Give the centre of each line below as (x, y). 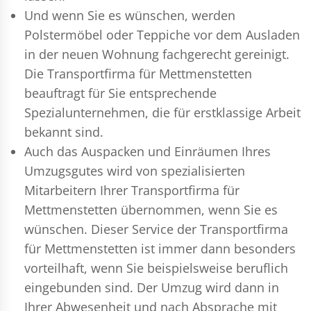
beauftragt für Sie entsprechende (120, 93)
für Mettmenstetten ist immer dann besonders (160, 248)
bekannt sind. (64, 132)
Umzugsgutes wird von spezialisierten (135, 170)
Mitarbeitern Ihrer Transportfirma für (132, 190)
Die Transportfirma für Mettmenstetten (138, 73)
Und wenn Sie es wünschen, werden (130, 15)
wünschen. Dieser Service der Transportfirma (156, 229)
